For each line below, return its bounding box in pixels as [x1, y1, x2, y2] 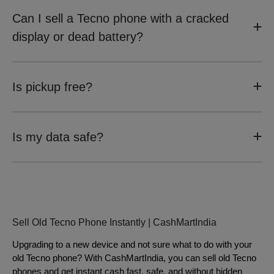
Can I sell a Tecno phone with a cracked [12, 12, 229, 25]
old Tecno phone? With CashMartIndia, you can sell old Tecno [12, 253, 256, 263]
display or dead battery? [12, 30, 143, 43]
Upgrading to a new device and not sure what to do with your [12, 240, 252, 250]
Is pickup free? [12, 80, 92, 94]
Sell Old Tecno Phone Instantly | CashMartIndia [12, 217, 217, 228]
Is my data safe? [12, 130, 103, 144]
